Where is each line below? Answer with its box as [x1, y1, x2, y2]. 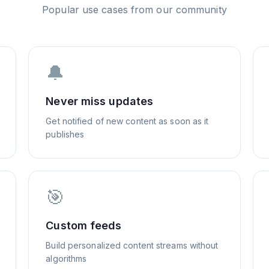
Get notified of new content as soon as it [46, 116, 209, 126]
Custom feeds [46, 219, 122, 232]
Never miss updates [46, 95, 154, 107]
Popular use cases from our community [42, 4, 227, 16]
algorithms [46, 253, 87, 264]
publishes [46, 129, 85, 139]
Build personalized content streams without [46, 240, 219, 250]
